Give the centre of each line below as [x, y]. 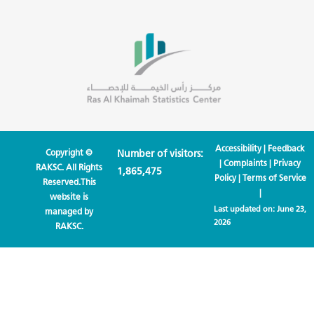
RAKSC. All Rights [69, 168]
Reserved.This [69, 182]
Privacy [287, 163]
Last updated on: [245, 209]
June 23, [291, 209]
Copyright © [69, 153]
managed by [69, 212]
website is [69, 197]
